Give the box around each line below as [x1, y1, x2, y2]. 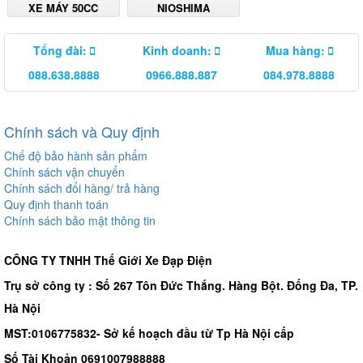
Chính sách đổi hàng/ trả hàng [4, 179, 160, 196]
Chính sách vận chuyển [4, 163, 125, 180]
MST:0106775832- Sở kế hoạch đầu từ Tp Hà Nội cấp [4, 324, 294, 341]
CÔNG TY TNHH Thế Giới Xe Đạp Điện [4, 251, 212, 268]
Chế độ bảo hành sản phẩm [4, 147, 147, 164]
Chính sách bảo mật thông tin [4, 211, 156, 228]
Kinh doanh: [143, 41, 216, 58]
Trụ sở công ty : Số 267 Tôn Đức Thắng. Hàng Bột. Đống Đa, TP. [4, 276, 358, 293]
